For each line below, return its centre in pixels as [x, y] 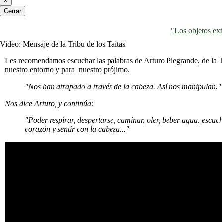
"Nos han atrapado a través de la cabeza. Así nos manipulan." [123, 87]
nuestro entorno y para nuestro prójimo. [67, 70]
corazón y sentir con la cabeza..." [77, 129]
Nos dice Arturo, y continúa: [49, 104]
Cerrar [13, 11]
